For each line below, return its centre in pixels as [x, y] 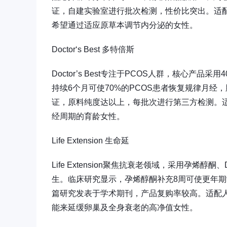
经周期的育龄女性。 [88, 116]
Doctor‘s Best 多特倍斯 [93, 49]
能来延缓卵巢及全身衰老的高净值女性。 [125, 207]
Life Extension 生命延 [90, 140]
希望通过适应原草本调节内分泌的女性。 [125, 25]
